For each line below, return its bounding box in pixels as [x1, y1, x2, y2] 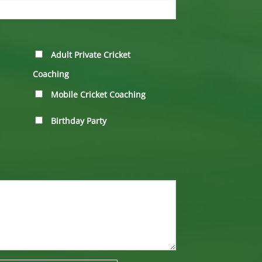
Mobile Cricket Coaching [51, 89, 146, 101]
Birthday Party [51, 115, 106, 126]
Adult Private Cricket [51, 49, 130, 61]
